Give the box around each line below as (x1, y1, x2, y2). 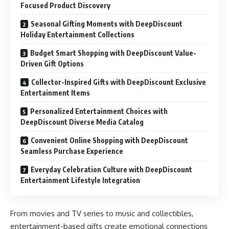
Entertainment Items (20, 88, 90, 97)
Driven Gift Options (20, 59, 84, 68)
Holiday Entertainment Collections (20, 30, 134, 39)
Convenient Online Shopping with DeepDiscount (31, 135, 188, 145)
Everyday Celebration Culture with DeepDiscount (31, 165, 192, 174)
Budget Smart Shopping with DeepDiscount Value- (30, 48, 196, 57)
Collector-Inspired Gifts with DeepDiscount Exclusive (31, 77, 206, 86)
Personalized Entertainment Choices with (30, 106, 168, 116)
